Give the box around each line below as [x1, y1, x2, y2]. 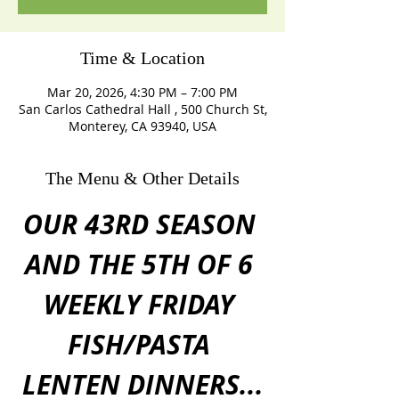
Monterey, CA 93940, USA [69, 118, 216, 134]
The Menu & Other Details [45, 168, 240, 188]
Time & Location [80, 48, 205, 68]
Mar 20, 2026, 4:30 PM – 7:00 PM [47, 84, 238, 101]
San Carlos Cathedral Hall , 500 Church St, [18, 101, 267, 118]
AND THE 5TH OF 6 [25, 246, 260, 282]
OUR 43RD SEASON [22, 206, 263, 242]
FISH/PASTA [68, 326, 217, 362]
